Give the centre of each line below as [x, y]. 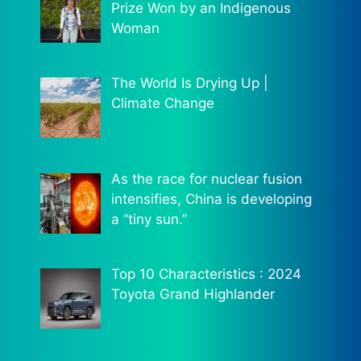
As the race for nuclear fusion [206, 178]
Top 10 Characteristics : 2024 [206, 274]
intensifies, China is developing [211, 199]
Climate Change [162, 104]
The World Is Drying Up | [189, 83]
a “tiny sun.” [149, 219]
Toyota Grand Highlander [193, 294]
